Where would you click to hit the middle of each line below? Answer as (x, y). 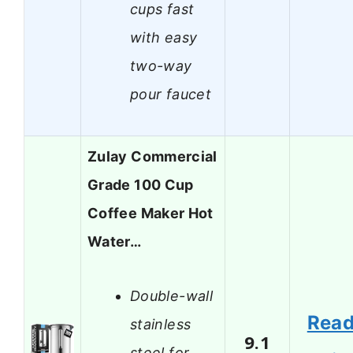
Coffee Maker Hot (150, 214)
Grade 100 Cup (141, 185)
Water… (115, 242)
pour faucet (171, 94)
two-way (161, 65)
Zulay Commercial (152, 157)
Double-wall (171, 295)
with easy (164, 37)
